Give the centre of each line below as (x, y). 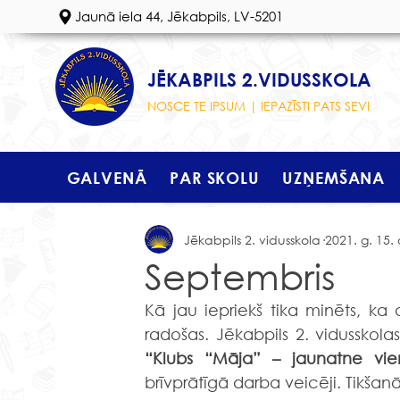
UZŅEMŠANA (334, 177)
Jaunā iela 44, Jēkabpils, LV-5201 (179, 16)
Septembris (240, 275)
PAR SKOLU (215, 177)
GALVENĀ (107, 177)
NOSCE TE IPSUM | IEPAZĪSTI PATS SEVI (258, 106)
